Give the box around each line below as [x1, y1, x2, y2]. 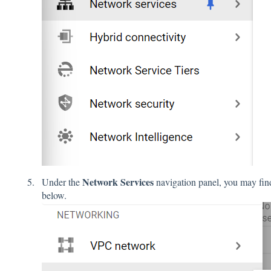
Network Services [79, 174, 154, 189]
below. [41, 188, 67, 201]
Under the [41, 175, 80, 188]
